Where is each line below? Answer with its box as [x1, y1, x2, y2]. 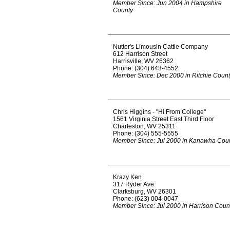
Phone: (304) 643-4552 [113, 65, 178, 72]
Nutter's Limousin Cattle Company [113, 43, 208, 50]
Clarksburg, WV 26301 [113, 188, 176, 195]
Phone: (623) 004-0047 [113, 195, 178, 202]
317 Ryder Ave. [113, 181, 156, 188]
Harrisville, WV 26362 [113, 57, 174, 65]
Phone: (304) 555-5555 [113, 130, 178, 137]
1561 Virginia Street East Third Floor [113, 116, 214, 123]
